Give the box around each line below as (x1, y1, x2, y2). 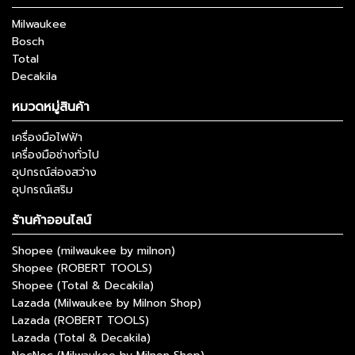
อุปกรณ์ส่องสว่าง (12, 164, 97, 181)
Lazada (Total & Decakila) (12, 330, 151, 347)
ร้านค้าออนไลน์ (12, 211, 91, 231)
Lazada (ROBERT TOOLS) (12, 312, 149, 330)
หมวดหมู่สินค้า (12, 97, 90, 117)
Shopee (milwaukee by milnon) (12, 242, 175, 260)
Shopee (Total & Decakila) (12, 277, 154, 295)
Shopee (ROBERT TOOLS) (12, 260, 152, 277)
